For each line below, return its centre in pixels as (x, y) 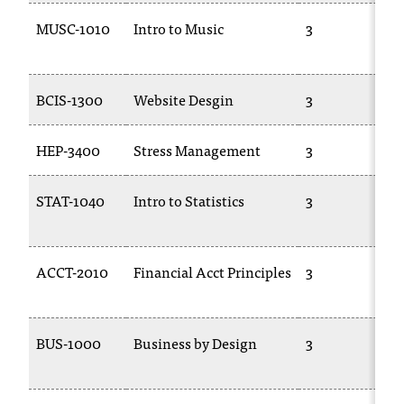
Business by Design (195, 343)
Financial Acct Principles (212, 271)
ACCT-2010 (72, 271)
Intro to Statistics (189, 200)
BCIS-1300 (69, 99)
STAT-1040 (70, 200)
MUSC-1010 (73, 28)
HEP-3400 (68, 150)
